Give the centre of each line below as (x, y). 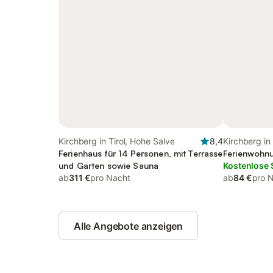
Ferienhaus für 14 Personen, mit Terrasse (141, 153)
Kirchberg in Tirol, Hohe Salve (117, 141)
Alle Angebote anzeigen (129, 226)
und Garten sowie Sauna (109, 165)
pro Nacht (110, 178)
